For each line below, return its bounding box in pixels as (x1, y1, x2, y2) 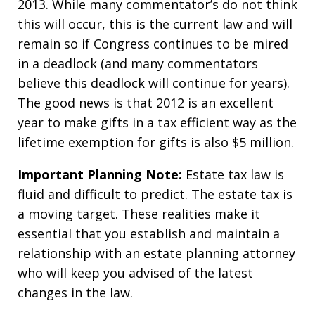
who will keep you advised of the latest (18, 264, 253, 281)
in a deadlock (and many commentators (18, 55, 258, 72)
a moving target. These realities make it (18, 205, 260, 222)
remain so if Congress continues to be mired (18, 35, 288, 52)
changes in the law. (18, 284, 133, 301)
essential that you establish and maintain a (18, 225, 280, 242)
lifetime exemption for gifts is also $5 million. (18, 134, 294, 150)
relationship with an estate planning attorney (18, 245, 295, 262)
